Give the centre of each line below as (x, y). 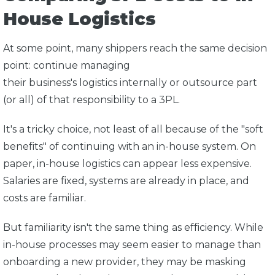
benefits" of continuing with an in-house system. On (130, 147)
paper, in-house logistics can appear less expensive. (127, 164)
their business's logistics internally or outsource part (130, 83)
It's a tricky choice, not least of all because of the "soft (133, 130)
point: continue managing (67, 66)
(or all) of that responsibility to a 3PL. (93, 100)
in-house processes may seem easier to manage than (132, 245)
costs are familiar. (46, 198)
